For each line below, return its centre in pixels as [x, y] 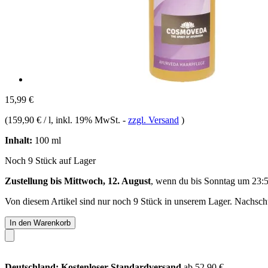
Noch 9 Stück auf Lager [50, 160]
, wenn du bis [177, 181]
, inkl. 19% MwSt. [87, 120]
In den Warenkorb [40, 223]
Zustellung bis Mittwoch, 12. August [78, 181]
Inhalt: [19, 140]
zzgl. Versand [153, 120]
